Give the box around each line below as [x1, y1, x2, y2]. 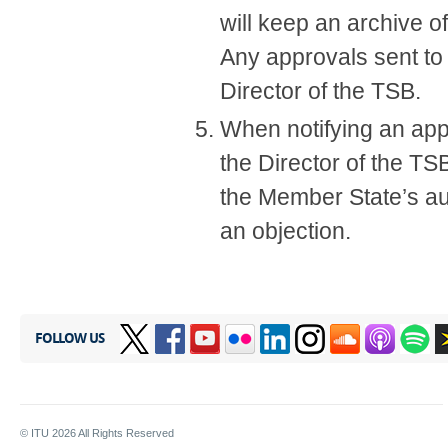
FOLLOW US [35, 331, 104, 346]
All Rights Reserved [76, 427, 174, 439]
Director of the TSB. [220, 78, 421, 104]
